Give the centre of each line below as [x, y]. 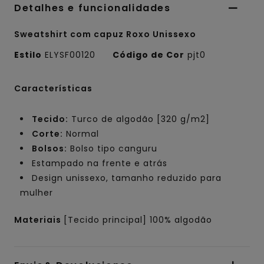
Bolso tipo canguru [112, 149]
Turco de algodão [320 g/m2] [139, 119]
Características [53, 89]
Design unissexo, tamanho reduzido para [127, 178]
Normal [81, 134]
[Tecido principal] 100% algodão [138, 220]
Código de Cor [148, 55]
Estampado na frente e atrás [100, 164]
